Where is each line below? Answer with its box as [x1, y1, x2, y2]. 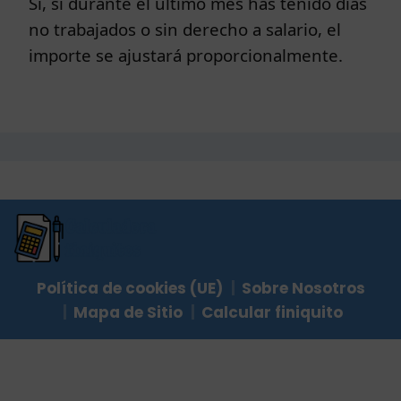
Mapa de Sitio [73, 302, 183, 324]
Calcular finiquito [201, 302, 343, 324]
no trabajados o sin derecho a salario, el [29, 17, 341, 40]
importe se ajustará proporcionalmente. [29, 43, 343, 66]
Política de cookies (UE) [36, 277, 223, 300]
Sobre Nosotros [241, 277, 365, 300]
